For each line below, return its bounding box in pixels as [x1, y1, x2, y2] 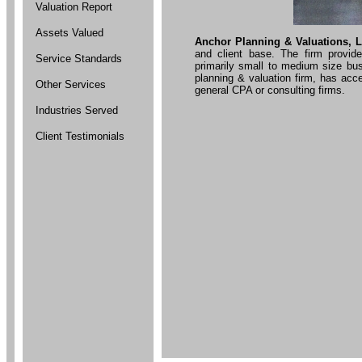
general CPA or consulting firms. [195, 83, 345, 96]
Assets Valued [36, 26, 103, 39]
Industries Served [36, 103, 118, 116]
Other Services [36, 78, 106, 90]
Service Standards [36, 52, 122, 65]
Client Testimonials [36, 129, 124, 142]
